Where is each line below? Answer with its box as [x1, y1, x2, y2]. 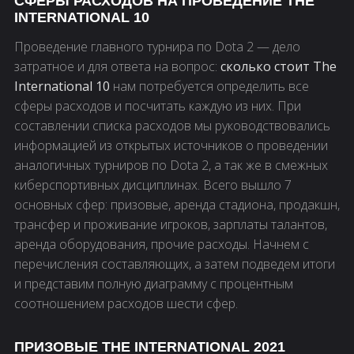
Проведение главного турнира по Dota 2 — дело [14, 38, 300, 56]
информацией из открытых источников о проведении [14, 137, 328, 155]
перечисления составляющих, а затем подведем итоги [14, 255, 335, 273]
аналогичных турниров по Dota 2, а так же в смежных [14, 156, 328, 175]
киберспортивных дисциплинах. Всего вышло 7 [14, 176, 292, 194]
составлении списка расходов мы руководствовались [14, 117, 330, 135]
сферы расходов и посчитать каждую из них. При [14, 97, 301, 115]
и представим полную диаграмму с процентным [14, 275, 293, 293]
